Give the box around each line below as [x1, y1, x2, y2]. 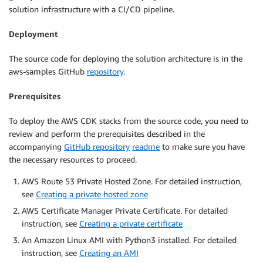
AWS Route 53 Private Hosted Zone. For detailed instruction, [22, 176, 242, 186]
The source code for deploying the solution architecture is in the [9, 53, 242, 63]
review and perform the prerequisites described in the [9, 128, 205, 139]
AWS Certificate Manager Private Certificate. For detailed [22, 205, 228, 215]
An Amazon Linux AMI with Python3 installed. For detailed [22, 234, 237, 245]
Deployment [9, 28, 58, 39]
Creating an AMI [79, 247, 139, 258]
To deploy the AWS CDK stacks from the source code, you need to [9, 115, 248, 126]
